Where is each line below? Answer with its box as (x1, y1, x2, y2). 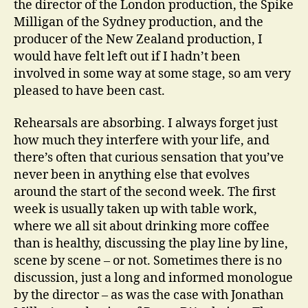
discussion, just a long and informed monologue (14, 270, 293, 286)
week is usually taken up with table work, (14, 201, 257, 217)
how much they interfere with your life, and (14, 133, 269, 148)
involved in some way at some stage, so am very (14, 65, 291, 82)
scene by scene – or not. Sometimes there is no (14, 253, 282, 269)
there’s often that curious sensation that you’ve (14, 150, 284, 166)
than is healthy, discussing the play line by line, (14, 236, 288, 252)
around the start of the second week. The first (14, 184, 276, 200)
